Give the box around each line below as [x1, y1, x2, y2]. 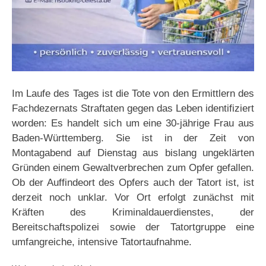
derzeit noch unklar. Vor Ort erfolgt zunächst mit [12, 192, 254, 204]
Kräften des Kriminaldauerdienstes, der [12, 207, 254, 218]
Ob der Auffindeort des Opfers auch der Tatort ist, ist [12, 177, 254, 189]
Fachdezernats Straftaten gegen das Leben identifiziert [12, 103, 254, 115]
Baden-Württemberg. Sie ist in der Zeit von [12, 132, 254, 144]
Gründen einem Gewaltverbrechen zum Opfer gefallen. [12, 162, 254, 174]
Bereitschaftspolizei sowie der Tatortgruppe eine [12, 221, 254, 233]
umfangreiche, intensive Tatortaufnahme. [12, 236, 192, 248]
